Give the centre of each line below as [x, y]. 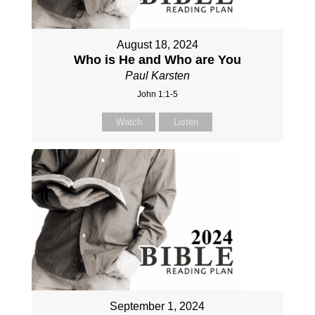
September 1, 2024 [157, 307]
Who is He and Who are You [157, 60]
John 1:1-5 [157, 94]
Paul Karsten [157, 76]
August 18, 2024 [157, 45]
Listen [186, 122]
